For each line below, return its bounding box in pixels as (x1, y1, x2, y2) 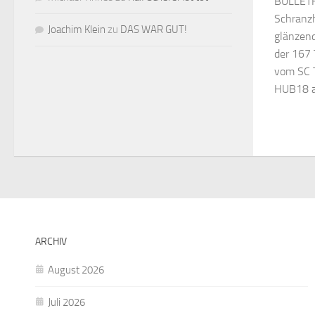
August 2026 (48, 263, 104, 276)
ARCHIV (35, 235, 67, 247)
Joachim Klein (48, 23, 105, 36)
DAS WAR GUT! (120, 23, 187, 36)
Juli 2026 (48, 295, 85, 309)
